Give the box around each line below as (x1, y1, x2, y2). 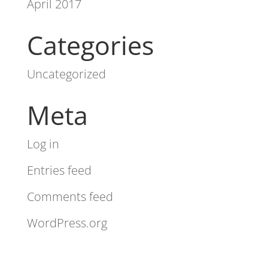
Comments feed (26, 188, 113, 205)
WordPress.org (26, 215, 107, 232)
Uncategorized (26, 66, 106, 83)
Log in (26, 136, 59, 153)
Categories (26, 28, 154, 63)
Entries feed (26, 162, 92, 179)
